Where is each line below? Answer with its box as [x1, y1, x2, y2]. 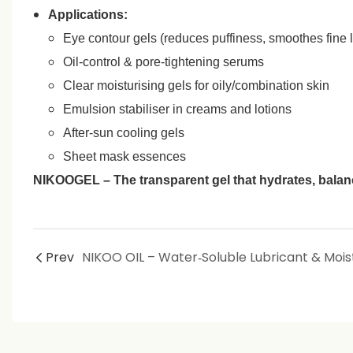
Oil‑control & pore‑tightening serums [63, 54, 265, 69]
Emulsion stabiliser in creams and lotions [63, 102, 292, 116]
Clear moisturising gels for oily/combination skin [63, 78, 330, 92]
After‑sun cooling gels [63, 125, 185, 139]
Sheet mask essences [63, 149, 187, 163]
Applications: [48, 7, 128, 21]
